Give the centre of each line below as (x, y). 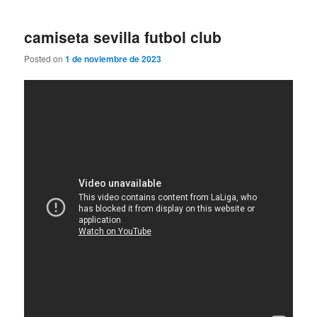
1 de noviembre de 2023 (114, 59)
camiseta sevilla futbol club (123, 36)
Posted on (45, 59)
